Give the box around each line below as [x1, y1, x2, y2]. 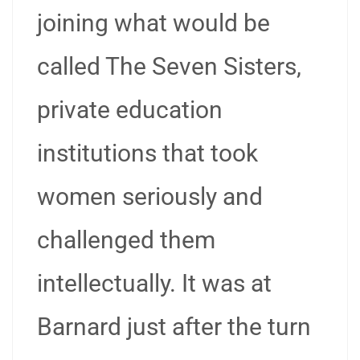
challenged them [37, 226, 215, 254]
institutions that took [37, 139, 258, 167]
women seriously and [37, 182, 263, 211]
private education [37, 96, 223, 124]
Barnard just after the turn [37, 313, 311, 341]
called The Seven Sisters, [37, 52, 301, 80]
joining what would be [37, 9, 270, 37]
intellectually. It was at [37, 269, 272, 297]
